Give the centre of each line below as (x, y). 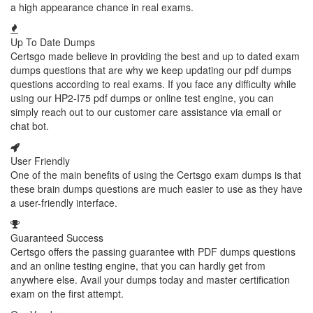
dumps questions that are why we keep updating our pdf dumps (151, 70)
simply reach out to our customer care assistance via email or (146, 112)
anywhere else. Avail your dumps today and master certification (150, 279)
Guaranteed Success (57, 238)
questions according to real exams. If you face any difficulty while (153, 84)
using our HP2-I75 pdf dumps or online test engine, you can (142, 98)
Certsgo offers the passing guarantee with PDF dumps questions (153, 252)
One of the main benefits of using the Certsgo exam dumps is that (156, 175)
